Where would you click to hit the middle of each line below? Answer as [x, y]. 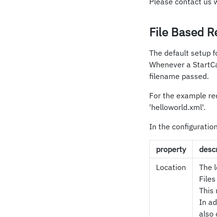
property [171, 149]
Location [171, 167]
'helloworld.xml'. [177, 107]
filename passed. [179, 76]
